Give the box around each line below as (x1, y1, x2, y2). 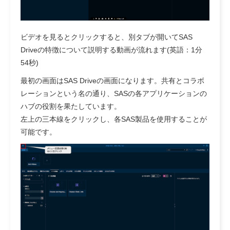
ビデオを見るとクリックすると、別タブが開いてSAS (21, 32, 193, 41)
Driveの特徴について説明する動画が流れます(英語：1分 (21, 45, 202, 54)
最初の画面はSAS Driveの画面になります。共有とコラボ (21, 76, 204, 85)
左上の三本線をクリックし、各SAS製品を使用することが (21, 114, 207, 123)
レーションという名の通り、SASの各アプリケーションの (21, 89, 207, 98)
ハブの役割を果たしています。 (21, 102, 121, 110)
